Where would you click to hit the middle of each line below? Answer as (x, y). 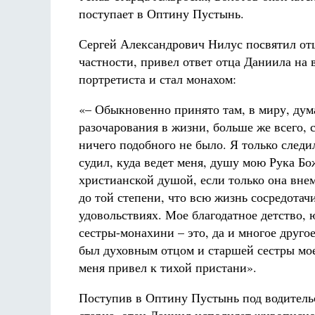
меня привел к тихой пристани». (168, 267)
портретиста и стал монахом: (157, 79)
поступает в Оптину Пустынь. (161, 13)
